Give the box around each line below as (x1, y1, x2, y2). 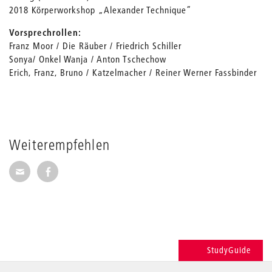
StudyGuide (207, 245, 251, 256)
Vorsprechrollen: (9, 26, 81, 38)
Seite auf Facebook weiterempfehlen (53, 161, 228, 175)
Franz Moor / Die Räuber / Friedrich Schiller (9, 39, 182, 52)
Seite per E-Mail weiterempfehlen (25, 161, 185, 175)
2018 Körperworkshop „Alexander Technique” (9, 4, 192, 16)
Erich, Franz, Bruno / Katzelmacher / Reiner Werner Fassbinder (9, 66, 257, 78)
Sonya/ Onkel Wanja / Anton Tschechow (9, 53, 166, 65)
